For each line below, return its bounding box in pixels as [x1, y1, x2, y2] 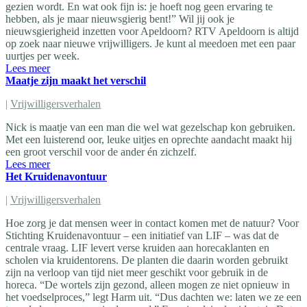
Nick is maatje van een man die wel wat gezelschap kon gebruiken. [5, 121, 295, 133]
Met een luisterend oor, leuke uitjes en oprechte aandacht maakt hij [5, 133, 292, 145]
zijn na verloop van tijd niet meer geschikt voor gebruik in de [5, 266, 268, 278]
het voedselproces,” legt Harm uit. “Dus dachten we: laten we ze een [5, 291, 302, 303]
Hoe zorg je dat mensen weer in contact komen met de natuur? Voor [5, 217, 299, 229]
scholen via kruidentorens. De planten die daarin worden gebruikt [5, 254, 288, 266]
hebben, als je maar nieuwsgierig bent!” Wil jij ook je [5, 12, 234, 25]
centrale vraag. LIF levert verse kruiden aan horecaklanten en [5, 241, 269, 254]
